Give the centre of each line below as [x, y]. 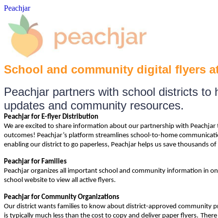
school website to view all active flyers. [60, 180]
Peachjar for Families [35, 162]
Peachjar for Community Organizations [62, 197]
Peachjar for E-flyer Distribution [51, 117]
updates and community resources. [94, 105]
